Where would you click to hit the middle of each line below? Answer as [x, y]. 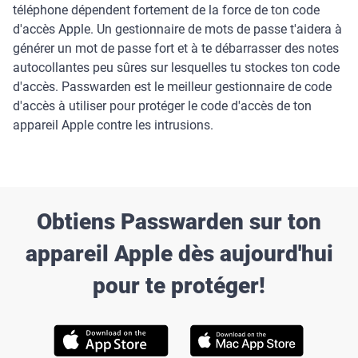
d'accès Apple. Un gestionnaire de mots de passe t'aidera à [177, 29]
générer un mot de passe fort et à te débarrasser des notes [176, 48]
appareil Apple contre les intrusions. [113, 125]
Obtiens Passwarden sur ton [179, 221]
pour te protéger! [179, 285]
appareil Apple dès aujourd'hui [179, 253]
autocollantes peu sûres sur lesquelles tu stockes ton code [176, 67]
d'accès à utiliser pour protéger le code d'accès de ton [162, 105]
